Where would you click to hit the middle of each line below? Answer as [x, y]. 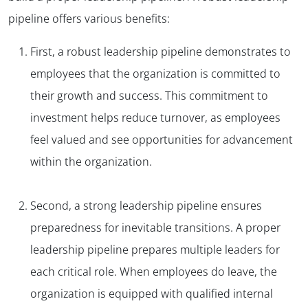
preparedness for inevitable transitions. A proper [155, 228]
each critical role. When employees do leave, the [154, 272]
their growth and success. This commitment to [149, 96]
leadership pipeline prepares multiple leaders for [155, 250]
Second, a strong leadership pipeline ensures [146, 206]
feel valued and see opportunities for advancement [162, 140]
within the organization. [91, 162]
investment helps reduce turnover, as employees [155, 118]
